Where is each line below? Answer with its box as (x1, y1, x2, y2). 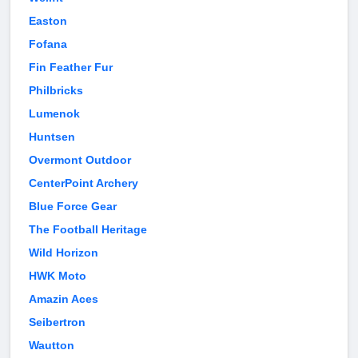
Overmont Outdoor (29, 153, 131, 167)
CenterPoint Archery (29, 177, 138, 190)
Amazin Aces (29, 292, 98, 306)
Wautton (29, 339, 74, 352)
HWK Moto (29, 269, 86, 283)
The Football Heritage (29, 223, 147, 237)
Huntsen (29, 130, 75, 144)
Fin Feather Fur (29, 61, 113, 74)
